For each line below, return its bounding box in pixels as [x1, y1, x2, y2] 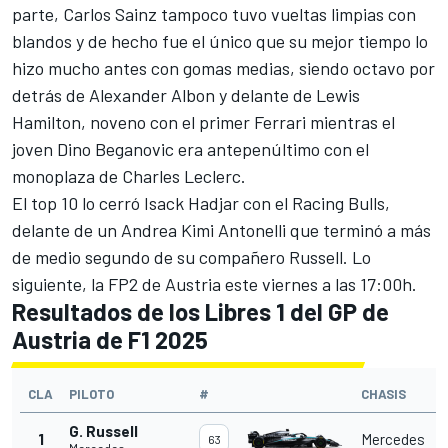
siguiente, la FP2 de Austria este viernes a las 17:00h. [12, 273, 417, 296]
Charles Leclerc [122, 165, 241, 188]
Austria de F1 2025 [12, 325, 208, 355]
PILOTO [69, 386, 114, 403]
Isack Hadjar [144, 192, 239, 215]
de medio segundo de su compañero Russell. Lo [12, 246, 371, 269]
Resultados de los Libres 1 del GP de [12, 297, 389, 327]
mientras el [306, 111, 395, 134]
